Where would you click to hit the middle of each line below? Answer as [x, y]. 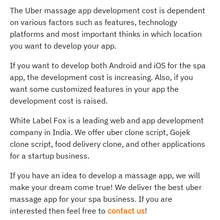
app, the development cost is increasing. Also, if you [101, 77]
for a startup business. [50, 155]
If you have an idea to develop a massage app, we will [105, 175]
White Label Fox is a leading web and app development [107, 120]
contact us [126, 210]
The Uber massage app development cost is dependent [108, 10]
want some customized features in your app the [94, 89]
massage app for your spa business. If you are [91, 199]
